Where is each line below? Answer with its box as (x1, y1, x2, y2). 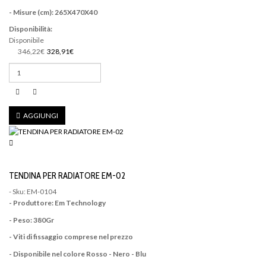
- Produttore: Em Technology (9, 198, 106, 207)
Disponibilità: (9, 24, 52, 34)
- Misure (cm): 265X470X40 (9, 7, 97, 17)
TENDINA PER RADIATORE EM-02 (9, 170, 125, 181)
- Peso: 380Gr (9, 215, 54, 224)
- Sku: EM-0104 (9, 187, 56, 196)
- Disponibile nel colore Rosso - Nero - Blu (9, 249, 146, 258)
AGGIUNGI (22, 111, 58, 121)
